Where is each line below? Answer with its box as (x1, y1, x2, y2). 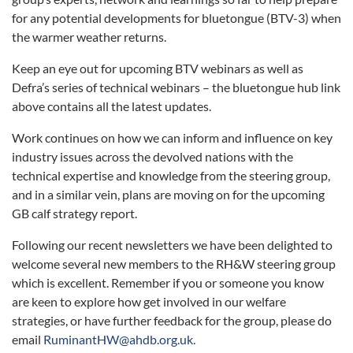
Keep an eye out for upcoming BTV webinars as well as (12, 61, 303, 76)
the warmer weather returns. (12, 29, 166, 45)
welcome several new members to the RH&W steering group (12, 256, 336, 272)
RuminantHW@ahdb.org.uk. (43, 332, 195, 347)
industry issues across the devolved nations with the (12, 149, 293, 165)
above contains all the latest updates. (12, 98, 211, 114)
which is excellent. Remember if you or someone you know (12, 275, 324, 291)
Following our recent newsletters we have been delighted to (12, 237, 333, 253)
